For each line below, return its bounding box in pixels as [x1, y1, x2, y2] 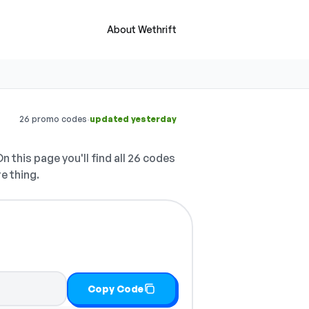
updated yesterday [90, 114, 177, 124]
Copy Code [88, 282, 144, 295]
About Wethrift [107, 23, 177, 35]
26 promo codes [19, 114, 87, 124]
